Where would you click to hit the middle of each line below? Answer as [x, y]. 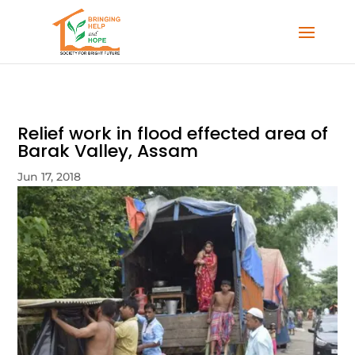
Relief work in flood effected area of [173, 134]
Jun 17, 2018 [50, 177]
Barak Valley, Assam [108, 151]
